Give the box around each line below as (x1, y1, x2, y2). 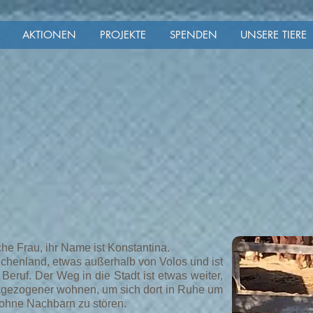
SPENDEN (169, 28, 217, 41)
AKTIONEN (22, 28, 76, 41)
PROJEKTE (99, 28, 146, 41)
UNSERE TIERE (240, 28, 307, 41)
